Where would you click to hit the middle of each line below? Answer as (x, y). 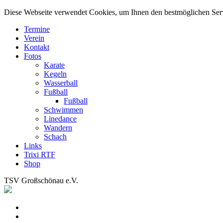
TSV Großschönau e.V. (41, 180)
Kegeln (55, 74)
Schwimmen (63, 110)
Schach (55, 137)
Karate (54, 65)
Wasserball (61, 83)
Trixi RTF (40, 155)
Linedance (60, 119)
